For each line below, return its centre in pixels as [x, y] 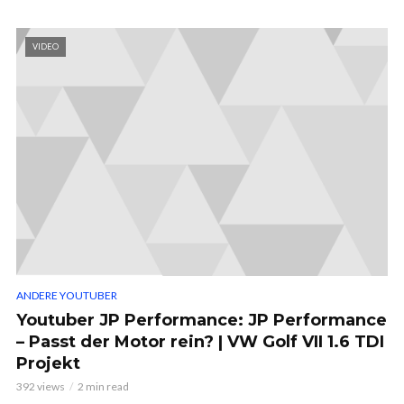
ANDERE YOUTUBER [67, 295]
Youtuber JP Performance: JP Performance [202, 320]
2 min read [103, 386]
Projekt [48, 363]
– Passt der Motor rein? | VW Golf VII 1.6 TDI [200, 341]
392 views [41, 386]
